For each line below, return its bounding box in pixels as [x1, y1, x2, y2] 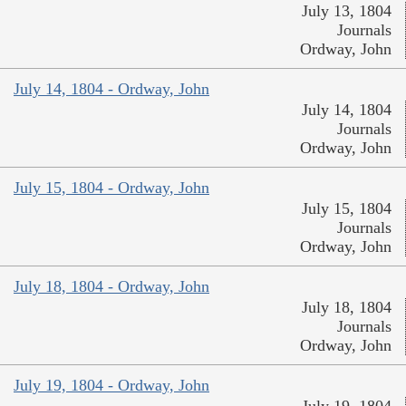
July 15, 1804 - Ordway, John [14, 179, 209, 198]
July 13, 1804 [302, 2, 391, 21]
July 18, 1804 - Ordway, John [14, 277, 209, 296]
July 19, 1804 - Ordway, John [14, 376, 209, 395]
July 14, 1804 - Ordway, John [14, 80, 209, 99]
